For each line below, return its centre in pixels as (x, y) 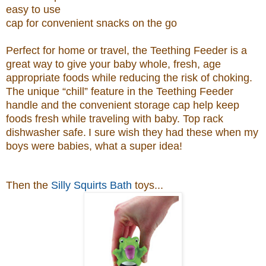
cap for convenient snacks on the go (91, 23)
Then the (28, 186)
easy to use (33, 10)
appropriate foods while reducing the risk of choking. (129, 78)
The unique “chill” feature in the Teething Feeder (120, 92)
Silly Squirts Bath (91, 186)
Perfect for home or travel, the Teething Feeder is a (126, 51)
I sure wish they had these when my (173, 133)
